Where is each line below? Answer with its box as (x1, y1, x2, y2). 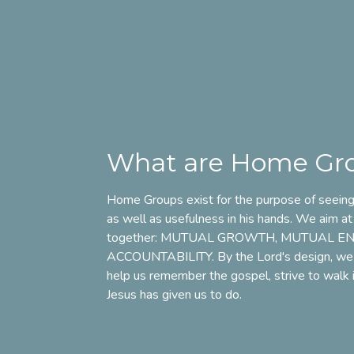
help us (107, 267, 149, 285)
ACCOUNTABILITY (107, 248, 212, 266)
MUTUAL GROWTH (160, 229, 275, 247)
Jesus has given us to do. (107, 286, 242, 304)
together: (107, 229, 160, 247)
